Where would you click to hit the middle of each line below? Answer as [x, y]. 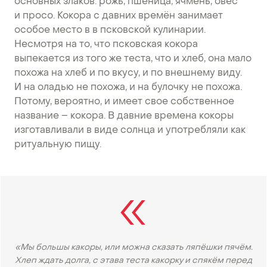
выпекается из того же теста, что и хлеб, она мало [133, 59]
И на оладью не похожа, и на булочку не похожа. [128, 88]
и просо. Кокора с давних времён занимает [119, 16]
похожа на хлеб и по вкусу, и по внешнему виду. [128, 74]
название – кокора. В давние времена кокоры [124, 117]
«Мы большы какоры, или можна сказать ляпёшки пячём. [133, 248]
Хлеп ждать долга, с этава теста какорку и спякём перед [133, 261]
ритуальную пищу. [58, 145]
